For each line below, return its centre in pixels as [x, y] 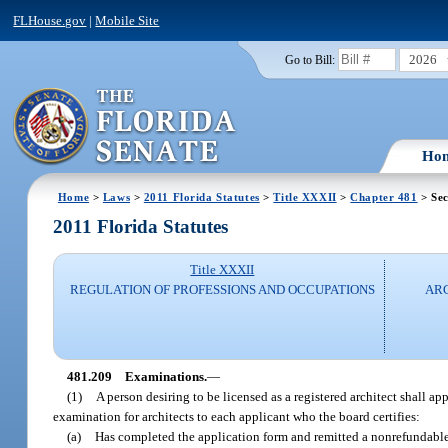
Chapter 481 [384, 196]
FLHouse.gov [50, 20]
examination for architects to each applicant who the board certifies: [237, 416]
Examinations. [165, 376]
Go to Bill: [309, 59]
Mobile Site [127, 20]
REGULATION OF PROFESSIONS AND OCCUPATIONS [222, 290]
